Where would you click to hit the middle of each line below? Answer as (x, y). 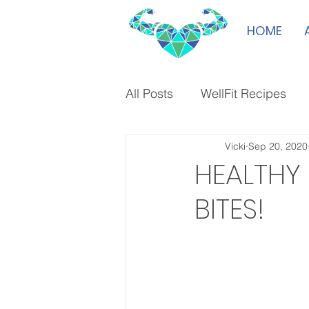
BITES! (229, 209)
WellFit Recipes (243, 93)
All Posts (149, 93)
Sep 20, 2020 (278, 146)
